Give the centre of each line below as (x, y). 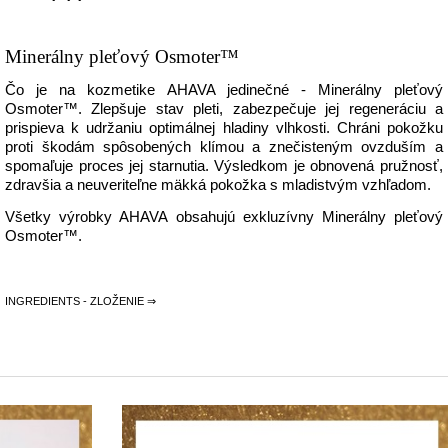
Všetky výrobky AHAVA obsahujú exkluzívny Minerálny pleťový (224, 217)
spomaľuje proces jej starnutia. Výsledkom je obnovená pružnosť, (224, 166)
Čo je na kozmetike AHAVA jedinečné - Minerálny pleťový (224, 90)
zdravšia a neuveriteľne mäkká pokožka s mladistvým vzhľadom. (218, 185)
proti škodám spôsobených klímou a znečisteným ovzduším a (224, 147)
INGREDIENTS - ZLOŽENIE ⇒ (80, 301)
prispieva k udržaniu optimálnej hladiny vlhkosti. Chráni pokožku (224, 128)
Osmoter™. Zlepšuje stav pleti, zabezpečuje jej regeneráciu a (224, 109)
